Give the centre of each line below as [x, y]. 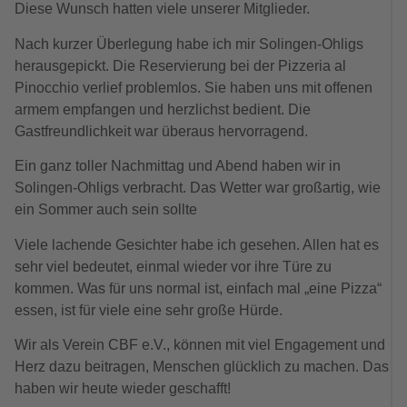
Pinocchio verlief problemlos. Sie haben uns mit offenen [194, 87]
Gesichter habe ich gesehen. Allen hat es [247, 244]
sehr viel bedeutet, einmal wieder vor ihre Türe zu [173, 266]
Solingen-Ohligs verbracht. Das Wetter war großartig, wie [198, 188]
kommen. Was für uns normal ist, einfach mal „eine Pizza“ [198, 288]
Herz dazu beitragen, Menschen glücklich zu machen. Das [202, 366]
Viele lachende [65, 244]
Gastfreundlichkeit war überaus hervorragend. [161, 131]
